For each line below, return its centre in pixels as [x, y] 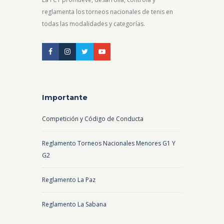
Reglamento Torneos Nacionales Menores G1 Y [109, 143]
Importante [65, 97]
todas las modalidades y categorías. [93, 24]
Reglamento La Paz [69, 180]
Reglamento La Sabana [74, 204]
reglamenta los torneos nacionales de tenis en [107, 12]
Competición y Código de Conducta [93, 119]
